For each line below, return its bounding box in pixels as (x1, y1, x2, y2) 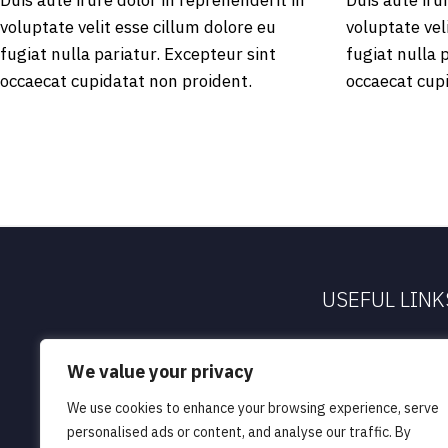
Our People (321, 373, 408, 395)
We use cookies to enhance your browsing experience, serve (67, 399, 439, 417)
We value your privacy (67, 360, 254, 383)
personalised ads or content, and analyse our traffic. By (67, 423, 411, 441)
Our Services (321, 410, 417, 432)
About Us (321, 336, 393, 358)
